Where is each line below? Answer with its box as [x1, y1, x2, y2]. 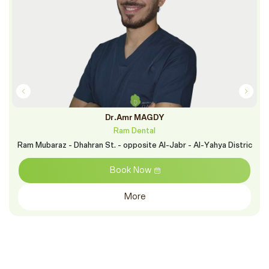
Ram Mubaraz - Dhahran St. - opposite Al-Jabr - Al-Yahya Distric [17, 142, 252, 150]
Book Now [109, 166, 151, 175]
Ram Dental [113, 127, 156, 135]
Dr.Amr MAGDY [104, 114, 165, 122]
